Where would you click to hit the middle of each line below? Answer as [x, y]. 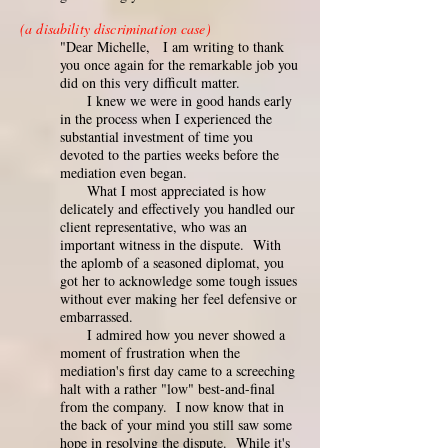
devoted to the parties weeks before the [169, 154]
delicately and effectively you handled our [177, 208]
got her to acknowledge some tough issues [178, 280]
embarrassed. [96, 316]
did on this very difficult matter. [150, 82]
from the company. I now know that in [172, 406]
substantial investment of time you [156, 136]
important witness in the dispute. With [170, 244]
